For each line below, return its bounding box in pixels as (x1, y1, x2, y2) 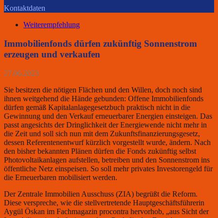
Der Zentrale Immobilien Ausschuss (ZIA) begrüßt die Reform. (4, 189, 198, 198)
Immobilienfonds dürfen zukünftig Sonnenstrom (4, 38, 197, 49)
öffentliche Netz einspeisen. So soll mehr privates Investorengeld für (4, 164, 213, 173)
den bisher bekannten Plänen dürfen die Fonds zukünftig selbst (4, 146, 196, 155)
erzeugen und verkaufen (4, 49, 100, 59)
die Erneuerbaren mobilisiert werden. (4, 173, 117, 182)
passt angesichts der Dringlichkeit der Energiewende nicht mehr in (4, 120, 207, 129)
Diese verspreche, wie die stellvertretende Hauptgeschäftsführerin (4, 198, 204, 207)
